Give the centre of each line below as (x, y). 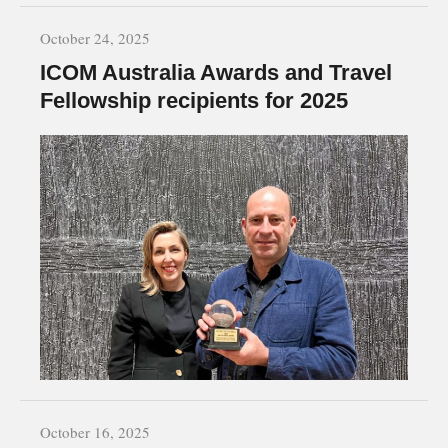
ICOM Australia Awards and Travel (216, 72)
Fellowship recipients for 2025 (194, 100)
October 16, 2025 (95, 432)
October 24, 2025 (95, 37)
